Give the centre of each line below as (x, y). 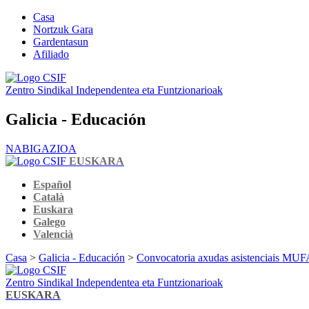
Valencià (53, 234)
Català (49, 197)
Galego (49, 221)
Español (52, 184)
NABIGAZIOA (41, 148)
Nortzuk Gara (63, 29)
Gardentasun (61, 42)
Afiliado (51, 54)
